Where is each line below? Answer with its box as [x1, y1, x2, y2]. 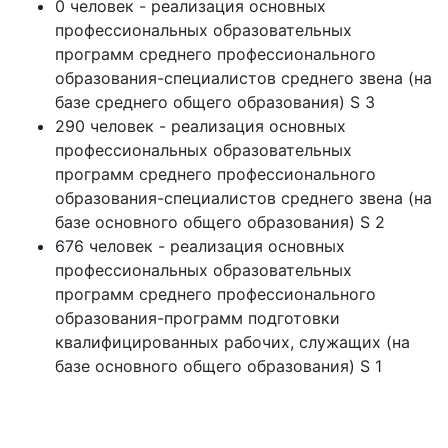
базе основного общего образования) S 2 [55, 212, 385, 232]
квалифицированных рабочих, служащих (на [55, 332, 410, 352]
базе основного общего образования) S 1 [55, 356, 382, 376]
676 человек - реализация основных [55, 236, 345, 256]
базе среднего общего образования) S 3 [55, 92, 375, 112]
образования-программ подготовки [55, 308, 340, 328]
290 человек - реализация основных [55, 116, 346, 136]
